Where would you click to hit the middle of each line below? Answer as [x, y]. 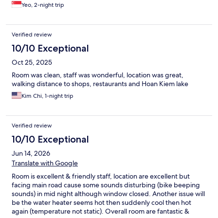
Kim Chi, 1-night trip [47, 96]
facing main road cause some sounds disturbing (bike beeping [106, 185]
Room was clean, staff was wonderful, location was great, [98, 75]
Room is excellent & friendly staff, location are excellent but [101, 176]
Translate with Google [45, 163]
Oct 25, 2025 [32, 62]
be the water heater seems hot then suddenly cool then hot [101, 202]
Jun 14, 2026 [31, 153]
